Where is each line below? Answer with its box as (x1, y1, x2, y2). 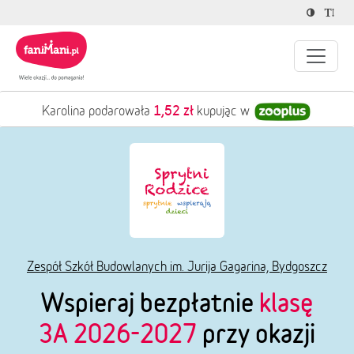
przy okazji (197, 318, 315, 348)
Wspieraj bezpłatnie (41, 288, 259, 317)
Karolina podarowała (42, 103, 153, 119)
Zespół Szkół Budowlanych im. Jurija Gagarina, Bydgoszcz (27, 258, 327, 274)
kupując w (194, 103, 253, 119)
